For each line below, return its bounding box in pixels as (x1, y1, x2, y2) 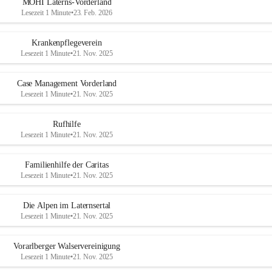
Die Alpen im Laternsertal (22, 201, 111, 210)
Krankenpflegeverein (32, 38, 102, 47)
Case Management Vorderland (16, 79, 117, 88)
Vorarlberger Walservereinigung (13, 242, 120, 251)
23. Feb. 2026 (73, 8, 113, 17)
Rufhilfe (53, 120, 81, 129)
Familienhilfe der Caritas (25, 160, 109, 169)
